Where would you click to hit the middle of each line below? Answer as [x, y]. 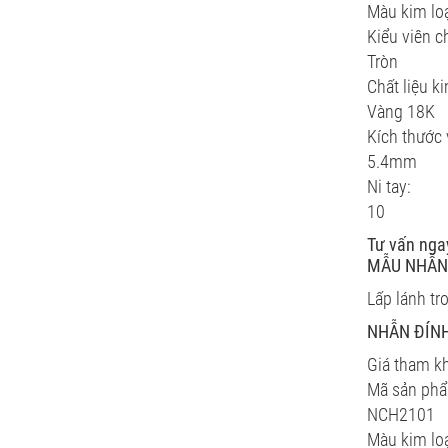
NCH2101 [401, 414]
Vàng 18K [401, 111]
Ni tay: [389, 186]
